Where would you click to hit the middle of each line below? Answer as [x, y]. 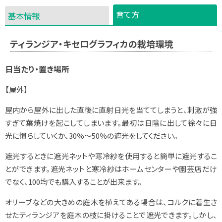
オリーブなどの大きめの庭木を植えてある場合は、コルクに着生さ [111, 202]
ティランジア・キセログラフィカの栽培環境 [91, 44]
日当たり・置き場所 [37, 69]
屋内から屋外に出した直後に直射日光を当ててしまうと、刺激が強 [111, 110]
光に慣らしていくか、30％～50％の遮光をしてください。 [91, 136]
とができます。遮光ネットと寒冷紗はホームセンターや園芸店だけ [111, 169]
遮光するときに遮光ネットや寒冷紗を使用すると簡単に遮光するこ [111, 156]
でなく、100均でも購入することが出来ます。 [73, 182]
